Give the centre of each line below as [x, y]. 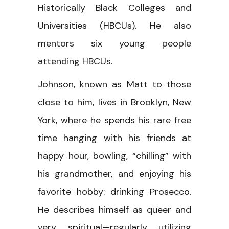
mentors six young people [114, 43]
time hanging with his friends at [114, 138]
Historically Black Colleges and [114, 7]
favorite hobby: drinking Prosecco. [114, 191]
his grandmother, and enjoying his [114, 174]
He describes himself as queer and [114, 209]
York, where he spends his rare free [114, 120]
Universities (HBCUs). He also [114, 25]
